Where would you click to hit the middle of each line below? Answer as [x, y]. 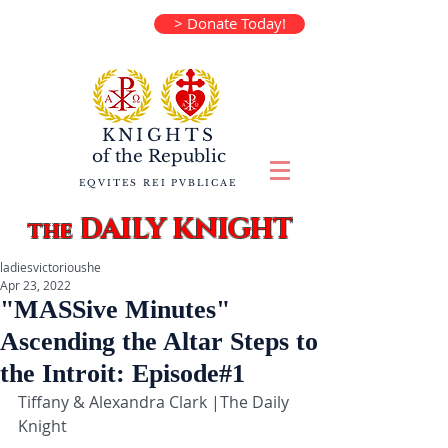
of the [117, 156]
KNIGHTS [159, 135]
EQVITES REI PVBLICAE [158, 182]
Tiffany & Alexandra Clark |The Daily [155, 402]
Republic [184, 156]
